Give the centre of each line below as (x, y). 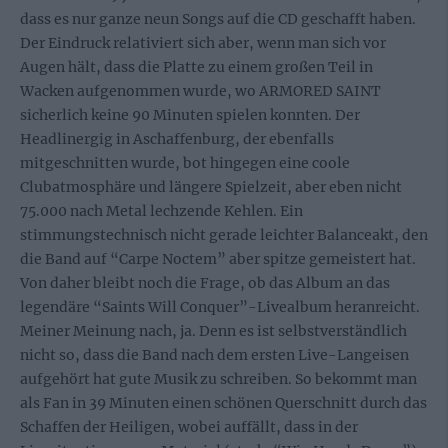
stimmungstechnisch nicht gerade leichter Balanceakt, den (224, 234)
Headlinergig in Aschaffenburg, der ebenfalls (177, 138)
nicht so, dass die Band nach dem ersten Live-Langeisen (214, 354)
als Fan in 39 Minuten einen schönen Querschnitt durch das (223, 402)
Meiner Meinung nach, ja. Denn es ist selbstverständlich (213, 330)
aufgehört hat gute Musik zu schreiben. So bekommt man (218, 378)
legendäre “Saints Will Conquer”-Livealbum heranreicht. (220, 306)
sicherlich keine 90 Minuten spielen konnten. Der (190, 114)
